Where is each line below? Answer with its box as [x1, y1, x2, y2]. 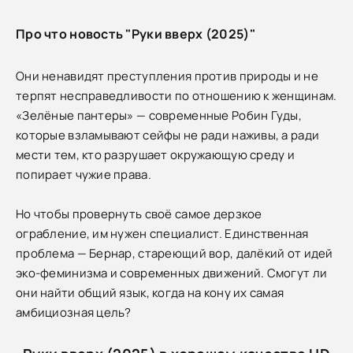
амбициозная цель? [16, 303, 132, 321]
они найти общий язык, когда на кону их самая [16, 284, 284, 301]
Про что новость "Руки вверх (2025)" [16, 24, 255, 43]
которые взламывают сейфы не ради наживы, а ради [16, 126, 320, 143]
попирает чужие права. [16, 165, 151, 183]
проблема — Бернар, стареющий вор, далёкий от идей [16, 244, 333, 262]
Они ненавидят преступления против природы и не [16, 67, 318, 84]
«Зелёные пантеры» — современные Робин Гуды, [16, 106, 303, 124]
